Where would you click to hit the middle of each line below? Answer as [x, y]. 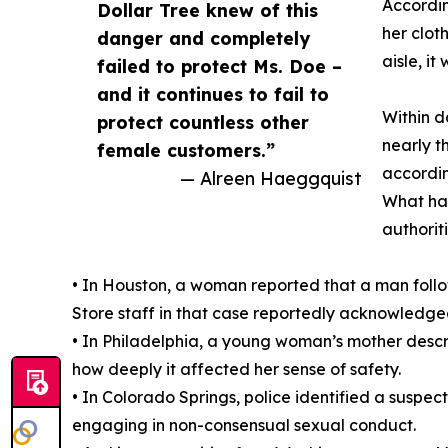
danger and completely [203, 38]
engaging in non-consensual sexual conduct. [244, 425]
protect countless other [203, 122]
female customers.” [186, 150]
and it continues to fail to [213, 94]
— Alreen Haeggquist [271, 178]
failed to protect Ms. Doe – [219, 66]
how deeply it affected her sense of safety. [236, 369]
